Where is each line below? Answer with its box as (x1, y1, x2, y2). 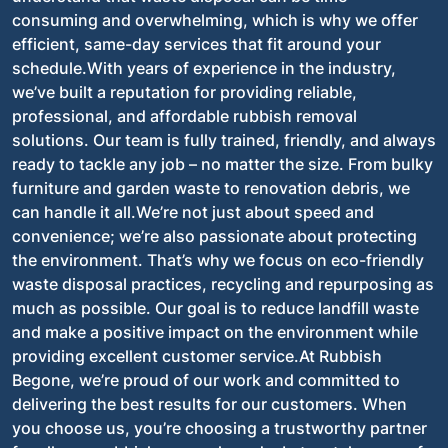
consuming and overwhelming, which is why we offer (12, 10, 418, 30)
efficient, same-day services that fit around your (12, 34, 381, 54)
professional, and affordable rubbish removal (12, 106, 357, 126)
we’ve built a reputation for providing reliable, (12, 82, 357, 102)
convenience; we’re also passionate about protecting (12, 226, 417, 246)
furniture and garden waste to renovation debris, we (12, 178, 410, 198)
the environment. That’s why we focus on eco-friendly (12, 250, 424, 270)
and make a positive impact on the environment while (12, 322, 418, 342)
